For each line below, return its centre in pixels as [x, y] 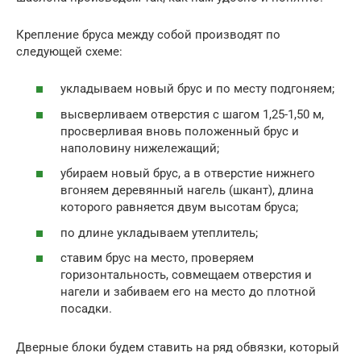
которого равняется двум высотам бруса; [179, 207]
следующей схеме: [69, 51]
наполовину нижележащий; [140, 148]
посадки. [86, 309]
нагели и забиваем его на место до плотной [188, 292]
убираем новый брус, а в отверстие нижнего [188, 174]
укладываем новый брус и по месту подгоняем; [197, 89]
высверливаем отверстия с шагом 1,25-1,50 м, [192, 114]
